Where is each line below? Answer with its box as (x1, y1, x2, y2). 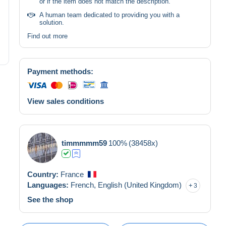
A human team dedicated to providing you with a (39, 11, 180, 19)
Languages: (27, 180, 71, 189)
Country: (27, 169, 61, 179)
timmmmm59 (62, 138, 107, 147)
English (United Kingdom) (98, 180, 182, 189)
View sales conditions (27, 96, 104, 105)
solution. (39, 18, 64, 26)
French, (71, 180, 98, 189)
